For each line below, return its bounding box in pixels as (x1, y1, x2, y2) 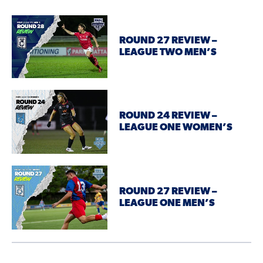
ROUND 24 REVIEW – (119, 110, 218, 121)
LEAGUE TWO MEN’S (119, 47, 217, 58)
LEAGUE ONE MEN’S (119, 198, 215, 208)
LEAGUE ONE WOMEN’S (119, 122, 233, 133)
